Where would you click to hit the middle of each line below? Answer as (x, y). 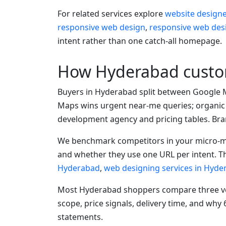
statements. (80, 217)
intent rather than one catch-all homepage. (140, 41)
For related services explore (111, 14)
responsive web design (101, 27)
